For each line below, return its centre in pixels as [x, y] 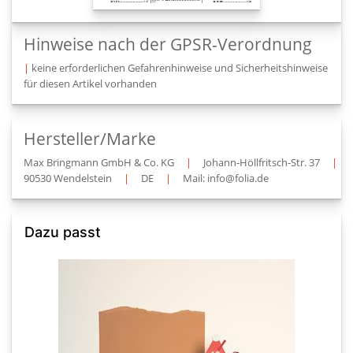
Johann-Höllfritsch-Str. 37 [262, 162]
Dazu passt [63, 232]
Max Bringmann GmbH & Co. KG [99, 162]
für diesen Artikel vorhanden [90, 84]
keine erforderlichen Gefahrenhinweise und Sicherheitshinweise [180, 68]
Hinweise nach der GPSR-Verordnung [168, 44]
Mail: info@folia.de [226, 178]
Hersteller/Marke [90, 139]
